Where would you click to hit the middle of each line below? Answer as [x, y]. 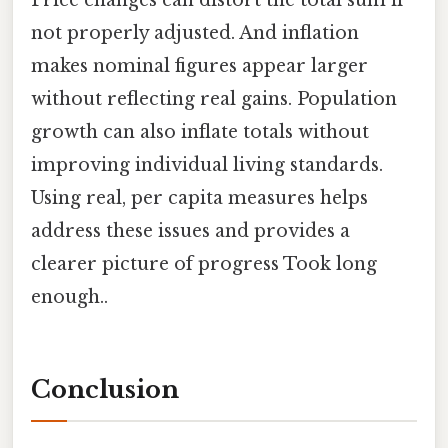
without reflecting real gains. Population [214, 99]
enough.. [69, 297]
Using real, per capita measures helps [199, 198]
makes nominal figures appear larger [199, 66]
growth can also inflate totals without [200, 132]
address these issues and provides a [190, 231]
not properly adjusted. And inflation [195, 33]
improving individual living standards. [207, 165]
